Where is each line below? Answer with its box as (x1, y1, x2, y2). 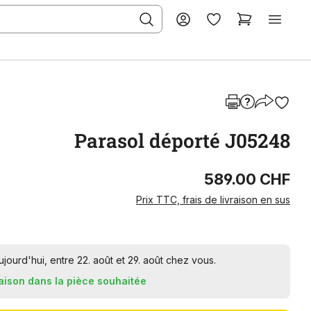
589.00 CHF (204, 170, 290, 188)
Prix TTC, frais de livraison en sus (136, 194, 290, 205)
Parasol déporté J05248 (74, 128, 290, 153)
